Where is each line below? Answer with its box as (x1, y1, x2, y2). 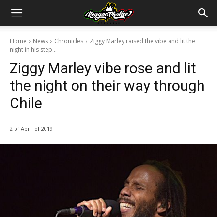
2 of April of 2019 (10, 125, 53, 133)
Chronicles (54, 37, 83, 45)
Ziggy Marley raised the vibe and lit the (90, 37, 195, 45)
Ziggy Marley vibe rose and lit (10, 60, 196, 77)
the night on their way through (10, 77, 205, 94)
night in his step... (10, 46, 57, 54)
